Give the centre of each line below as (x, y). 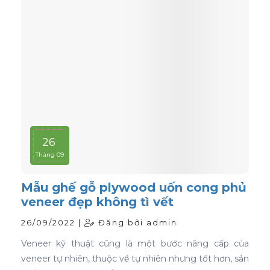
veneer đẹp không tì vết (97, 202)
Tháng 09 (50, 155)
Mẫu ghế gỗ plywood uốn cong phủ (134, 187)
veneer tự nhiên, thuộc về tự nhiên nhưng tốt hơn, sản (135, 259)
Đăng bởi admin (136, 222)
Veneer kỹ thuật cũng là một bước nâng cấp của (135, 243)
